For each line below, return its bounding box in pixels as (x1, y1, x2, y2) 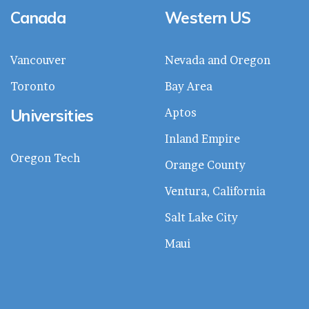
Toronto (10, 79, 55, 93)
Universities (10, 105, 94, 126)
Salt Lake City (165, 210, 238, 224)
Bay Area (165, 79, 212, 93)
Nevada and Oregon (165, 52, 270, 67)
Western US (165, 7, 250, 28)
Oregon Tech (10, 150, 80, 165)
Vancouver (10, 52, 66, 67)
